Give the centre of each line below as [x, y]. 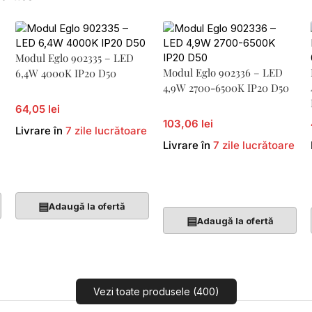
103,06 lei [188, 124]
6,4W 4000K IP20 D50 [65, 73]
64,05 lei [37, 109]
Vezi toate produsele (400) [156, 291]
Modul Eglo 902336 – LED [223, 72]
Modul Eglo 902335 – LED [74, 58]
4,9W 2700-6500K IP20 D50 [226, 88]
